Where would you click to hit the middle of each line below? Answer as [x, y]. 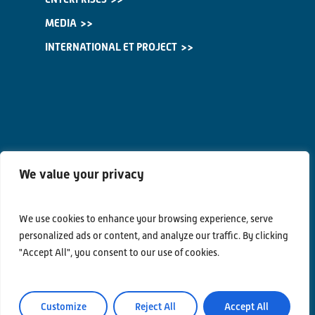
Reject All [155, 307]
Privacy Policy [84, 285]
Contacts [72, 262]
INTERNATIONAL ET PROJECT [111, 47]
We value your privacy [82, 174]
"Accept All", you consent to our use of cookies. [119, 252]
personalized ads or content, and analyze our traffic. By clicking [154, 236]
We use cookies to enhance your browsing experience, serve [146, 219]
